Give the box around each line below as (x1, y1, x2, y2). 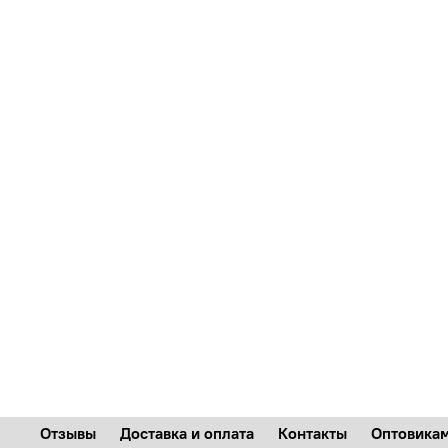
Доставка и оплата (120, 423, 254, 444)
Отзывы (40, 423, 96, 444)
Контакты (278, 423, 347, 444)
